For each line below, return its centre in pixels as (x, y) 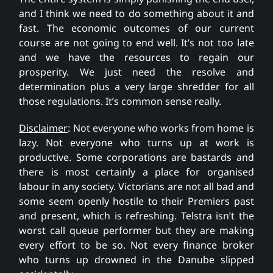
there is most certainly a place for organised (136, 172)
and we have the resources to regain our (136, 58)
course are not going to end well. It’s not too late (136, 43)
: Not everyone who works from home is (161, 128)
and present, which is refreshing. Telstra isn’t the (136, 216)
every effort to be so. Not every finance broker (136, 245)
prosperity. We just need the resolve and (136, 72)
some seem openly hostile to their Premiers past (136, 201)
